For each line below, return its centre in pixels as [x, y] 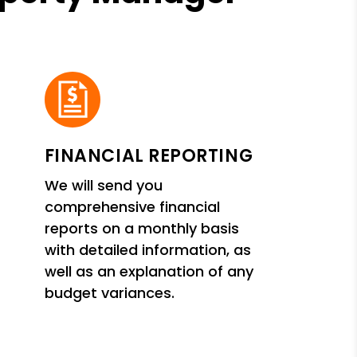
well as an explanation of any [149, 271]
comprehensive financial [132, 206]
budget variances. [109, 292]
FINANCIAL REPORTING [149, 155]
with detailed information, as [147, 249]
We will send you [103, 185]
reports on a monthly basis [141, 228]
